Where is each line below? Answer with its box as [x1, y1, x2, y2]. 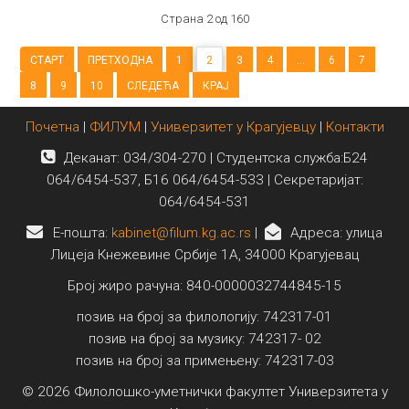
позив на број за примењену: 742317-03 [75, 351, 334, 369]
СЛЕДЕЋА [127, 79, 179, 92]
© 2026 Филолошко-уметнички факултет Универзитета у [21, 383, 388, 400]
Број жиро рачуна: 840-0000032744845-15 [68, 277, 341, 294]
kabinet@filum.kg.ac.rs [110, 224, 251, 241]
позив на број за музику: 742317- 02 [88, 330, 321, 347]
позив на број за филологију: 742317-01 [77, 308, 332, 325]
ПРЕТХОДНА [88, 53, 152, 67]
